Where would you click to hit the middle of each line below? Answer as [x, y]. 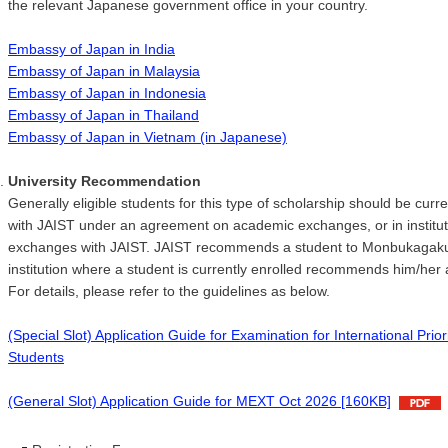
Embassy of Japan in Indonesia [107, 93]
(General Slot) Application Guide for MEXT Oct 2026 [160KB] [199, 401]
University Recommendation [104, 181]
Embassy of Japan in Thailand [103, 115]
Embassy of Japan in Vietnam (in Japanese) [147, 137]
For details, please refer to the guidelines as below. [169, 291]
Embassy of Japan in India [91, 49]
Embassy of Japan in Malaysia [104, 71]
